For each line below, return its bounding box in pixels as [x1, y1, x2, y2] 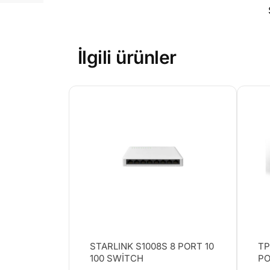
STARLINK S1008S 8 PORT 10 [89, 240, 214, 253]
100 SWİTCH [89, 253, 143, 265]
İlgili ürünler [77, 46, 177, 69]
